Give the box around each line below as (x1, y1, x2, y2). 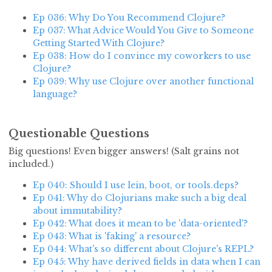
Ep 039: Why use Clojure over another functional (33, 76, 254, 87)
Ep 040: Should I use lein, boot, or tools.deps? (33, 180, 239, 191)
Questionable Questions (8, 127, 149, 141)
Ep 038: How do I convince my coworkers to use (33, 50, 251, 62)
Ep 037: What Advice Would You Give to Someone (33, 25, 254, 36)
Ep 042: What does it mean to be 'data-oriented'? (33, 218, 248, 229)
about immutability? (33, 205, 122, 217)
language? (33, 89, 77, 100)
